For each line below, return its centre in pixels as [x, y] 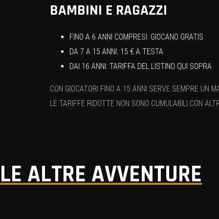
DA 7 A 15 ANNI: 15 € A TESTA [116, 51]
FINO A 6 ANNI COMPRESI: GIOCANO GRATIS [136, 37]
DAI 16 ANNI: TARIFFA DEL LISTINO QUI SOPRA [141, 66]
